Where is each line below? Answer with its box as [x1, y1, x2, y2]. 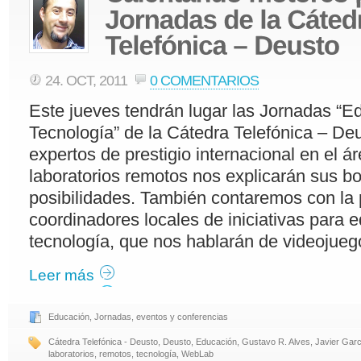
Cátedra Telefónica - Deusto [48, 336, 158, 346]
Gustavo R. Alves [242, 336, 310, 346]
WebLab [181, 348, 214, 359]
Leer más [29, 266, 94, 284]
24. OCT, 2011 [45, 72, 131, 89]
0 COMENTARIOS [150, 72, 259, 89]
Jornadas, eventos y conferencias [94, 311, 228, 322]
